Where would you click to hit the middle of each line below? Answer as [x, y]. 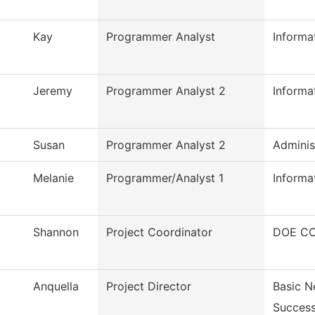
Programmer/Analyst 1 [165, 178]
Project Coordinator [159, 232]
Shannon [56, 232]
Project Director [149, 287]
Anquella [56, 287]
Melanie [53, 178]
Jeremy [53, 91]
